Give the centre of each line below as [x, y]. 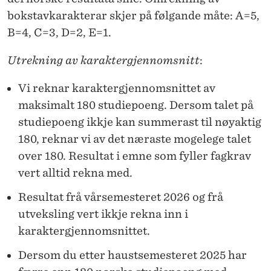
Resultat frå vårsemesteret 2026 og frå [121, 197]
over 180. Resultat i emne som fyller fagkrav [135, 155]
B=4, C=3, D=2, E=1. [59, 32]
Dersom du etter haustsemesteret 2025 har [132, 255]
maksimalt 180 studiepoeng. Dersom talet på [136, 105]
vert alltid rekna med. [77, 172]
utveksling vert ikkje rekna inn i [103, 214]
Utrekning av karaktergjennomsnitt [103, 60]
